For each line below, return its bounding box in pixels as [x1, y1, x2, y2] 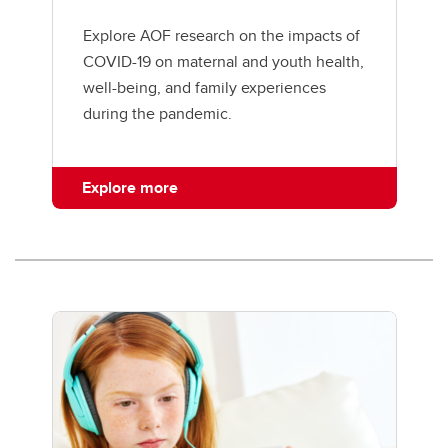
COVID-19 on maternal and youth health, [82, 49, 364, 73]
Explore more [81, 175, 178, 199]
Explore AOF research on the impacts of [82, 23, 360, 47]
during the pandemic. [82, 101, 232, 125]
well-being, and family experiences [82, 75, 326, 99]
